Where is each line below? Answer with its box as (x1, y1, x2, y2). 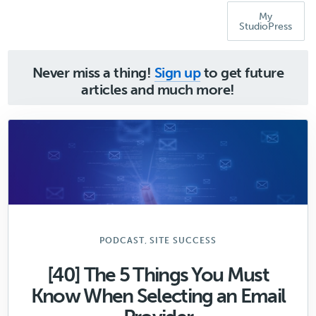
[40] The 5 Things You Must (47, 263, 269, 286)
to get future (200, 64, 284, 81)
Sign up (154, 64, 201, 81)
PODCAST (99, 236, 145, 245)
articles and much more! (81, 81, 235, 98)
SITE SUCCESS (150, 236, 217, 245)
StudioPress (239, 20, 293, 32)
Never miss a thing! (32, 64, 154, 81)
